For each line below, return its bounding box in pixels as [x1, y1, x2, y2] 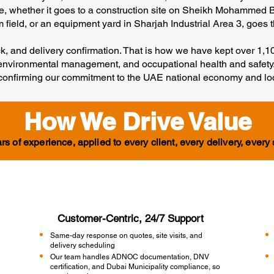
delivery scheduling [50, 241, 115, 250]
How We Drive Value [24, 107, 251, 136]
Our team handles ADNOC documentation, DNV [50, 253, 209, 261]
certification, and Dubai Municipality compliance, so [50, 262, 220, 271]
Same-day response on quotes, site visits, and [50, 231, 202, 240]
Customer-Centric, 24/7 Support [57, 212, 204, 224]
